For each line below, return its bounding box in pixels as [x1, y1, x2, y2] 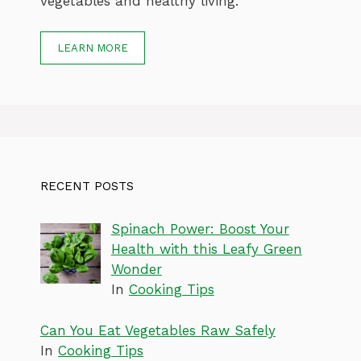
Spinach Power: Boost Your [110, 221, 289, 238]
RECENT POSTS [40, 179, 134, 194]
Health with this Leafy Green [110, 241, 302, 258]
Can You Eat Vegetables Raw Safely [40, 322, 276, 338]
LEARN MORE [57, 42, 128, 55]
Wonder [110, 261, 162, 278]
